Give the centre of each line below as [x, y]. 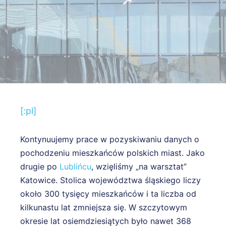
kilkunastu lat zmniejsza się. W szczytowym [104, 207]
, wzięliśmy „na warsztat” [139, 166]
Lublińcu [75, 166]
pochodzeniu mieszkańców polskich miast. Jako [112, 153]
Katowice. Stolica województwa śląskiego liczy [110, 180]
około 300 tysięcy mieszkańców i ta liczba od [108, 193]
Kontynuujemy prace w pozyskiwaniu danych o [110, 139]
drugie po [40, 166]
